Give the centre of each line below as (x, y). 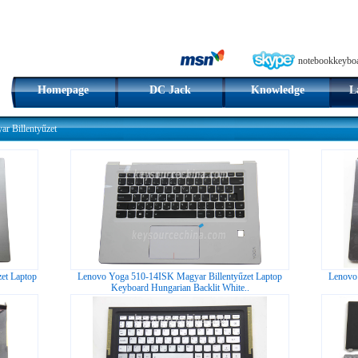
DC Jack (170, 90)
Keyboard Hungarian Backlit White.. (180, 288)
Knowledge (277, 90)
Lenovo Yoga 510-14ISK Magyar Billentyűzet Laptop (180, 276)
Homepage (63, 90)
